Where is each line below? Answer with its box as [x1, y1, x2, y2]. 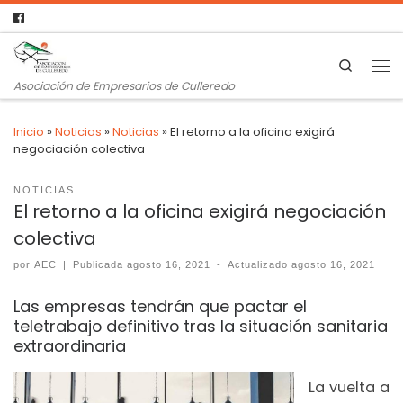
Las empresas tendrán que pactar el [13, 295, 307, 318]
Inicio [13, 122, 44, 140]
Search [353, 56, 395, 74]
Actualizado [228, 259, 292, 271]
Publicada [73, 259, 128, 271]
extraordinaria [13, 335, 126, 358]
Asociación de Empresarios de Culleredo [13, 78, 235, 94]
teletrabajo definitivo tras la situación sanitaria [13, 315, 388, 338]
